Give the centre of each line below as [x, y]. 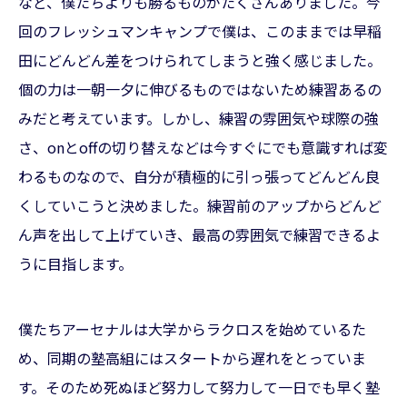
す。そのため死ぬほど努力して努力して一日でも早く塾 [199, 387]
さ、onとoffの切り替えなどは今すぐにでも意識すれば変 [203, 147]
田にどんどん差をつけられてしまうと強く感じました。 [200, 60]
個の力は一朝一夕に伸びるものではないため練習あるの [200, 89]
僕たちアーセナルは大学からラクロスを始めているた [192, 328]
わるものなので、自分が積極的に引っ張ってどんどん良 [199, 176]
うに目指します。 [75, 263]
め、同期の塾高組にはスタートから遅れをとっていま [192, 357]
